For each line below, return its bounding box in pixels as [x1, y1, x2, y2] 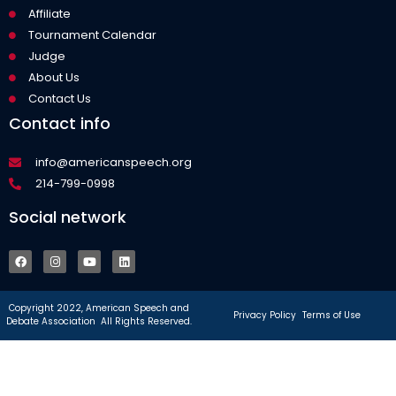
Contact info [9, 112, 110, 135]
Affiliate [28, 5, 71, 23]
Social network [9, 206, 126, 229]
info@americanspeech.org [34, 154, 192, 171]
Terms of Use [302, 308, 361, 323]
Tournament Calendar [28, 27, 156, 44]
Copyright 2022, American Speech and [9, 301, 189, 316]
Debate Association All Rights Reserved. [6, 315, 192, 329]
